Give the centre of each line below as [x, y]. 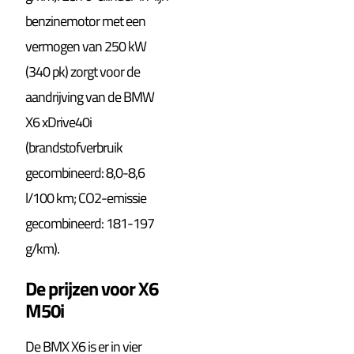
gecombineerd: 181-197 [90, 223]
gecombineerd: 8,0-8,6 [85, 172]
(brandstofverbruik [74, 147]
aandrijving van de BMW [90, 96]
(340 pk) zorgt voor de [83, 71]
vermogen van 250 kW [86, 46]
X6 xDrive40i [59, 122]
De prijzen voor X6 [92, 288]
